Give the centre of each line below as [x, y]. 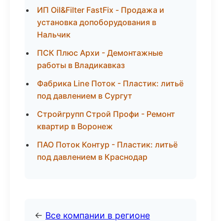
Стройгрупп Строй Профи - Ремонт [106, 114]
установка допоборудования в [97, 22]
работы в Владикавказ [81, 65]
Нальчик [54, 35]
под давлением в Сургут [85, 96]
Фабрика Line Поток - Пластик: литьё [110, 83]
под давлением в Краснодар [92, 157]
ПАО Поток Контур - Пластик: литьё [107, 145]
